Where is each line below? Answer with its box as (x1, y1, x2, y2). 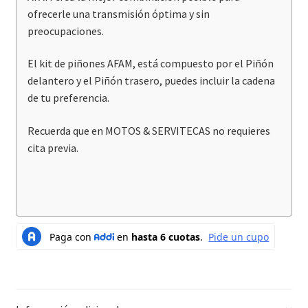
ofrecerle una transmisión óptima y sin (27, 6, 210, 21)
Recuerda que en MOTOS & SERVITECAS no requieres (27, 124, 270, 138)
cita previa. (27, 141, 78, 155)
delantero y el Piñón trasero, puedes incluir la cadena (27, 74, 275, 88)
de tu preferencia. (27, 91, 109, 105)
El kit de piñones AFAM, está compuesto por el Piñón (27, 56, 274, 71)
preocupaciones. (27, 23, 104, 38)
